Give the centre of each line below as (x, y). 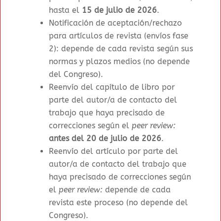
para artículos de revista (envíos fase (119, 36)
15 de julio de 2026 (120, 10)
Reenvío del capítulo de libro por (112, 87)
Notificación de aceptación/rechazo (116, 23)
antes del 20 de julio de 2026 (105, 139)
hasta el (66, 10)
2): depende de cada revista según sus (121, 49)
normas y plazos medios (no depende (120, 62)
